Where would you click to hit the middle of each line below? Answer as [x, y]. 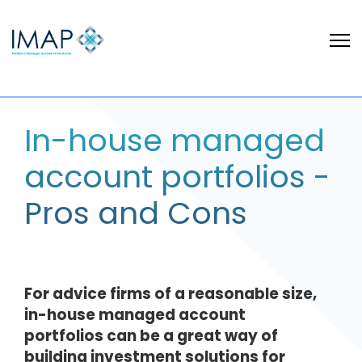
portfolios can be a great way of [151, 336]
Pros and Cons [136, 213]
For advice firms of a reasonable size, [170, 294]
